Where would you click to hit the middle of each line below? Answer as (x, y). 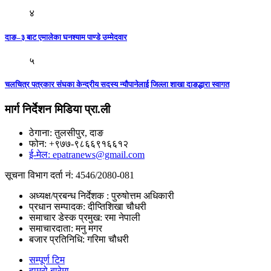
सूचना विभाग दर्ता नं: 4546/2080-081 (70, 175)
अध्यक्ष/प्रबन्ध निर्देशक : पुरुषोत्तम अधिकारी (102, 195)
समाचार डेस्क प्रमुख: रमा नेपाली (85, 217)
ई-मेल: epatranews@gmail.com (87, 154)
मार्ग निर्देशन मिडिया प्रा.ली (57, 109)
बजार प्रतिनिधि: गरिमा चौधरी (79, 239)
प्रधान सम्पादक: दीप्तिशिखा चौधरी (88, 206)
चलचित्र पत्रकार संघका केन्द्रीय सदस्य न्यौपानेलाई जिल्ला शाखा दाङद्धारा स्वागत (117, 84)
